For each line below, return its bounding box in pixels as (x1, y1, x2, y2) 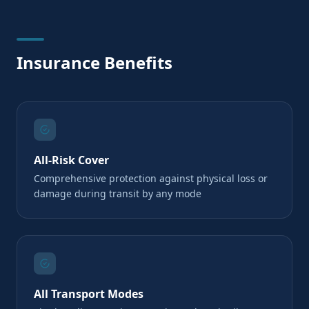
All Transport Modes (34, 286, 143, 301)
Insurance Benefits (17, 51, 172, 74)
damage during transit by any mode (34, 187, 201, 200)
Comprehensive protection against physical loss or (34, 172, 268, 185)
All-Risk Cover (34, 152, 109, 168)
